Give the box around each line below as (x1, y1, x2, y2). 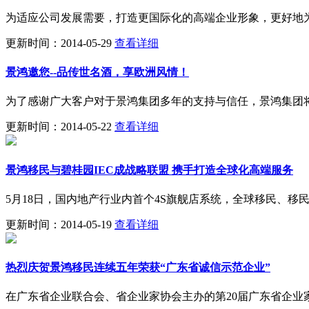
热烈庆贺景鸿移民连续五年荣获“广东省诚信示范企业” (6, 261, 270, 274)
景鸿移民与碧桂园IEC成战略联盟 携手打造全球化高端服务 (6, 163, 293, 176)
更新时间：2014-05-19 (6, 218, 112, 230)
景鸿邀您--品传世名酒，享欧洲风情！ (6, 66, 189, 78)
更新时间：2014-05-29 (6, 37, 112, 49)
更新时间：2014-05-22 (6, 121, 112, 133)
